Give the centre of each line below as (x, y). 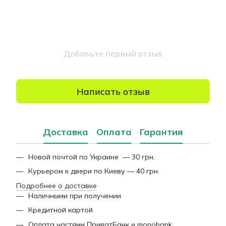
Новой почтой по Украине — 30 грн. (92, 157)
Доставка (66, 132)
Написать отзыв (113, 91)
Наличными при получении (75, 195)
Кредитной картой (61, 210)
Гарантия (161, 132)
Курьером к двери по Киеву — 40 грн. (94, 171)
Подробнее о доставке (56, 185)
